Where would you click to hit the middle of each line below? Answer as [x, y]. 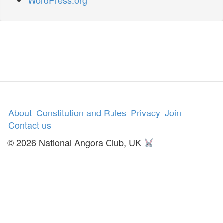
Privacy [146, 113]
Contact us [30, 125]
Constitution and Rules [81, 113]
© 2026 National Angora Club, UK [76, 143]
